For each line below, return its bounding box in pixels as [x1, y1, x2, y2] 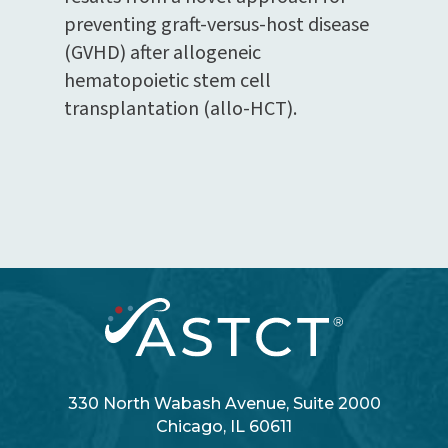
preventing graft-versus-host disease [63, 10, 369, 39]
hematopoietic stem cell [63, 66, 271, 95]
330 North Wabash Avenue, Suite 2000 [67, 394, 381, 414]
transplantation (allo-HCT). [63, 94, 297, 123]
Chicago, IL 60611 [156, 417, 292, 437]
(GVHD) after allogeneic [63, 38, 261, 67]
